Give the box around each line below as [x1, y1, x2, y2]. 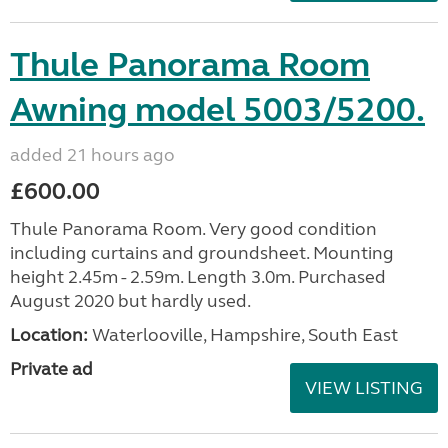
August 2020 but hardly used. [10, 289, 251, 312]
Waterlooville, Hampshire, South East [88, 323, 398, 346]
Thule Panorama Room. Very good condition [10, 217, 377, 240]
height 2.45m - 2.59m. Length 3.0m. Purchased [10, 265, 386, 288]
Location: [10, 323, 88, 346]
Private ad [10, 357, 93, 380]
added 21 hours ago [10, 143, 175, 166]
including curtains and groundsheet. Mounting [10, 241, 394, 264]
